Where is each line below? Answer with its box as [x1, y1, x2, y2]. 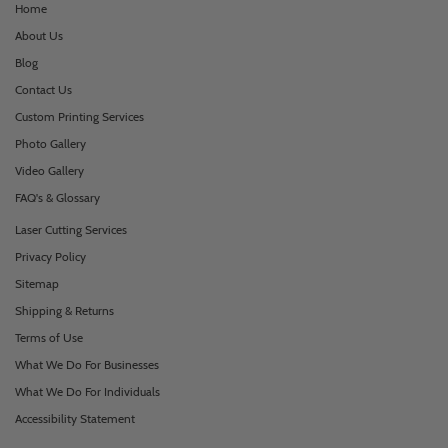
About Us [15, 28, 63, 43]
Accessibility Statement [15, 411, 135, 426]
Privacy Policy [15, 249, 86, 264]
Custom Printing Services [15, 109, 144, 124]
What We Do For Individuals [15, 384, 160, 399]
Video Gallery [15, 163, 84, 178]
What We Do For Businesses [15, 357, 159, 372]
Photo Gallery [15, 136, 86, 151]
